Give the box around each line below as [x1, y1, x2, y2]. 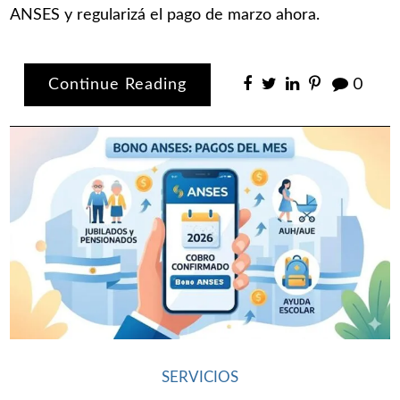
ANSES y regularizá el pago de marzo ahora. [10, 7, 321, 24]
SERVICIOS [162, 371, 238, 386]
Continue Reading [48, 76, 187, 93]
